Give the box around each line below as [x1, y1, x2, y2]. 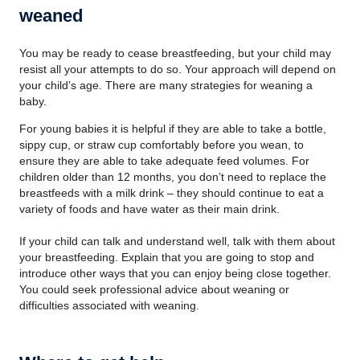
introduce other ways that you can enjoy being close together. [19, 267, 331, 280]
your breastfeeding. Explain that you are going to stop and [19, 251, 314, 264]
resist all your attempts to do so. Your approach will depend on [19, 63, 336, 76]
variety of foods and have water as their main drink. [19, 202, 280, 215]
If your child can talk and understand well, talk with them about [19, 235, 335, 247]
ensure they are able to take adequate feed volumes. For [19, 154, 309, 167]
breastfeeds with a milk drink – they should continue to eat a [19, 186, 324, 199]
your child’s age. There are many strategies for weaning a [19, 79, 313, 92]
